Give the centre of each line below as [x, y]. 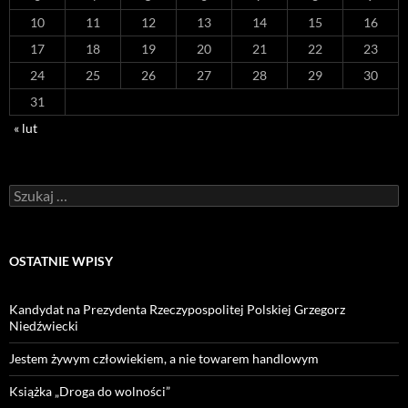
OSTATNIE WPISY [61, 261]
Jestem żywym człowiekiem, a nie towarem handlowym [164, 359]
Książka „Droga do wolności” [90, 392]
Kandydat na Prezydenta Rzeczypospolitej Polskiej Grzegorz [177, 310]
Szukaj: [28, 192]
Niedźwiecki [44, 326]
